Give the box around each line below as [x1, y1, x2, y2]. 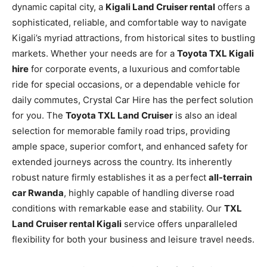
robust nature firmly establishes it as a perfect [12, 171, 209, 183]
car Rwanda [12, 187, 64, 198]
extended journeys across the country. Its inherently [12, 156, 232, 167]
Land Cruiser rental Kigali [12, 218, 122, 229]
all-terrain [209, 171, 252, 183]
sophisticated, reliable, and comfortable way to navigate [12, 16, 247, 28]
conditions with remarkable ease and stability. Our [12, 202, 224, 214]
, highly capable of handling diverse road [64, 187, 234, 198]
